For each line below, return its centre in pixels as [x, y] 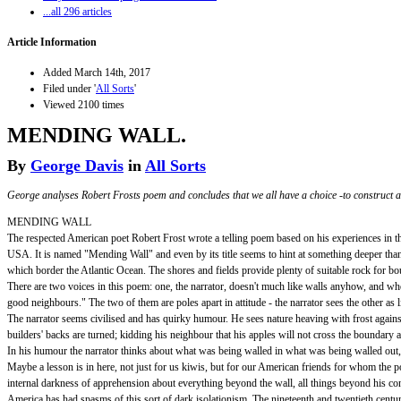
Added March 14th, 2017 [97, 72]
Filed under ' [69, 88]
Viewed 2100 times [84, 104]
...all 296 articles [77, 11]
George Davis [77, 165]
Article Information [52, 42]
